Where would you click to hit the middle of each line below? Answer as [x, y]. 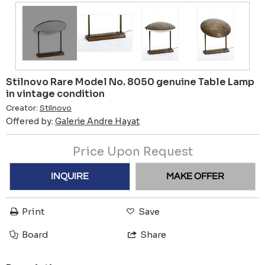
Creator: [23, 108]
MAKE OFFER [195, 177]
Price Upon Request [132, 151]
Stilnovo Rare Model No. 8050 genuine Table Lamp [130, 82]
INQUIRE [70, 177]
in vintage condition [55, 93]
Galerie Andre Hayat [97, 121]
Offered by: [30, 121]
